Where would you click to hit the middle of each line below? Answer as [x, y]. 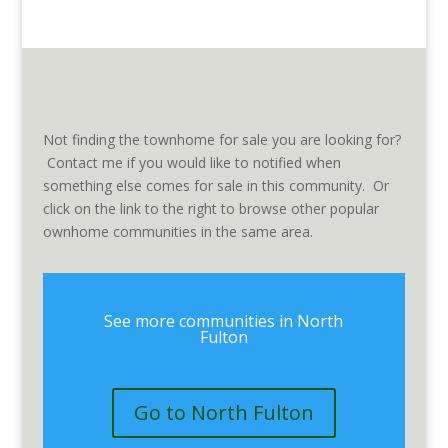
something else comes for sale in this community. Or [215, 185]
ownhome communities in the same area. [177, 231]
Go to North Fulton [223, 412]
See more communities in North [224, 321]
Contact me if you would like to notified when [191, 162]
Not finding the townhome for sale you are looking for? [221, 139]
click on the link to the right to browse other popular [210, 208]
